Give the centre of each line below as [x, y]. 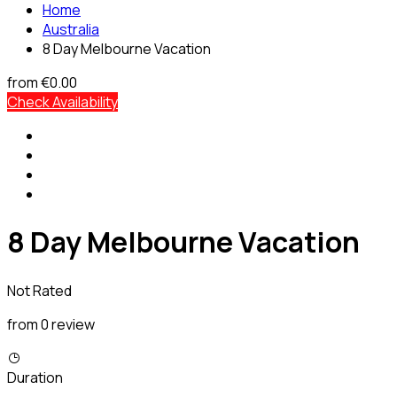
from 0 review [51, 324]
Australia [71, 29]
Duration [35, 377]
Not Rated [39, 290]
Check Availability [62, 102]
